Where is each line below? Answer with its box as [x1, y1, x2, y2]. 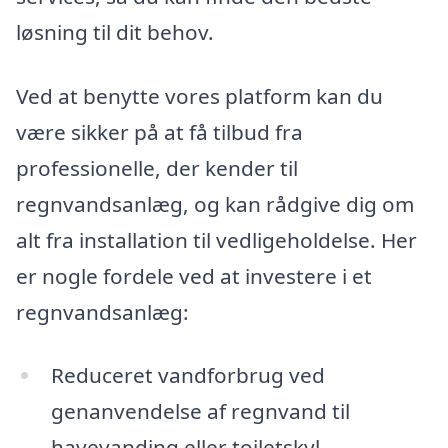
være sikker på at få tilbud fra [16, 117, 303, 146]
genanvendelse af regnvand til [50, 397, 350, 426]
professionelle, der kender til [16, 153, 298, 182]
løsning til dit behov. [16, 17, 214, 46]
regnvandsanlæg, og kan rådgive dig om [16, 189, 414, 218]
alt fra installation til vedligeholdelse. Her [16, 225, 417, 254]
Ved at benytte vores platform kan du [16, 81, 383, 110]
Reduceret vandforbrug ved [50, 361, 325, 390]
